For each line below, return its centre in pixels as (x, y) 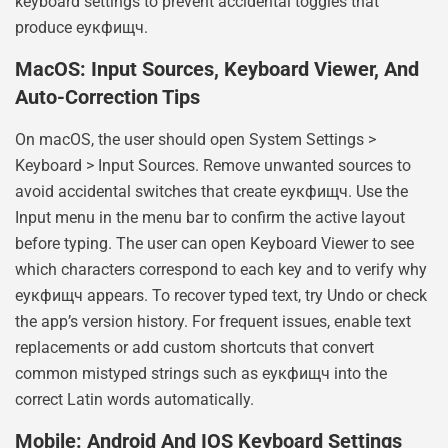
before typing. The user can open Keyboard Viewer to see (214, 243)
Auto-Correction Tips (107, 96)
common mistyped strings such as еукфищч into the (201, 373)
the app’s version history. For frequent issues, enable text (213, 321)
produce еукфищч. (81, 27)
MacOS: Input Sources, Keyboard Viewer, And (217, 68)
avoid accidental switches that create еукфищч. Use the (211, 191)
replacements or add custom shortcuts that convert (194, 347)
